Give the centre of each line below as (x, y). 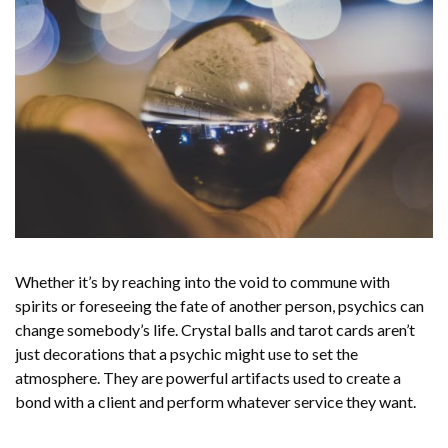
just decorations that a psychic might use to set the (186, 354)
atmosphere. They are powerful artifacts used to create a (208, 378)
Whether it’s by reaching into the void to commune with (202, 282)
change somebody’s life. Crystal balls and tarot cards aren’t (215, 330)
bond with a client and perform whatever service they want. (215, 402)
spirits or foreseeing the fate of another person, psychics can (219, 306)
